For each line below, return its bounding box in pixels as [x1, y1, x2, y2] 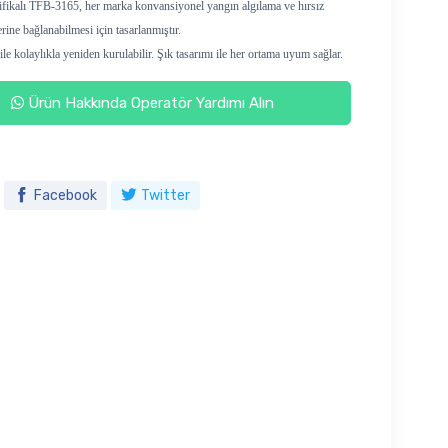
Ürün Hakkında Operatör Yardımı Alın [24, 93, 275, 112]
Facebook [33, 186, 97, 204]
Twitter [140, 186, 190, 204]
